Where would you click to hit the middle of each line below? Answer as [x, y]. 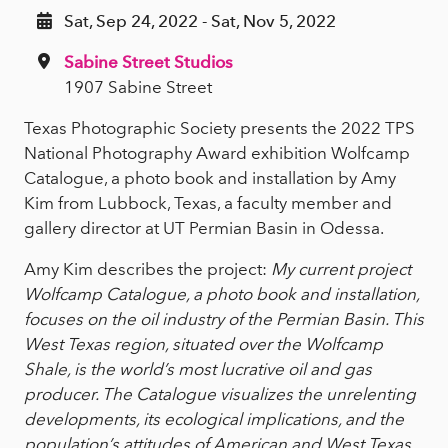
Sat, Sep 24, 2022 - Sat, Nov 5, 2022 [200, 21]
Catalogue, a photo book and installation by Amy [210, 178]
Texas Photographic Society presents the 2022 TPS [219, 128]
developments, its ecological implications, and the [214, 419]
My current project [341, 269]
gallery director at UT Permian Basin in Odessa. [204, 228]
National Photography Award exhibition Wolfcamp [217, 153]
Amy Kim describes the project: [147, 269]
